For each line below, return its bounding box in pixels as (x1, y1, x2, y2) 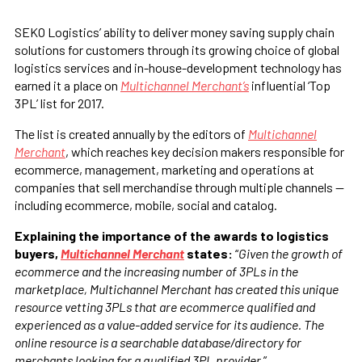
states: (184, 245, 233, 261)
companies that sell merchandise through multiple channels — (15, 179, 344, 195)
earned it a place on (15, 77, 120, 93)
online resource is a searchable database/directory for (15, 334, 301, 350)
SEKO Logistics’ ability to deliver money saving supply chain (15, 23, 335, 40)
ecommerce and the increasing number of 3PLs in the (15, 263, 298, 279)
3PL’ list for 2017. (15, 95, 104, 111)
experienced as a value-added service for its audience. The (15, 316, 324, 332)
